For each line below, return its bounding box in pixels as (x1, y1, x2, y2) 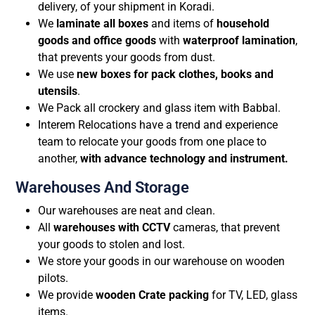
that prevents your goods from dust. (38, 50, 215, 64)
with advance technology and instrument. (80, 151, 288, 165)
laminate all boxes (53, 16, 151, 30)
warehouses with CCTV (53, 220, 170, 234)
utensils (38, 84, 77, 98)
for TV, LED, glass (209, 288, 297, 302)
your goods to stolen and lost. (38, 237, 185, 251)
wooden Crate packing (96, 288, 209, 302)
